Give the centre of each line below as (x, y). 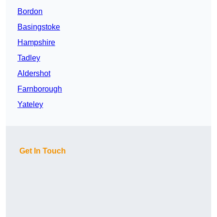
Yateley (30, 105)
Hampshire (36, 43)
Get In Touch (43, 151)
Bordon (30, 12)
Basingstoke (39, 27)
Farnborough (40, 89)
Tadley (29, 58)
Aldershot (34, 74)
